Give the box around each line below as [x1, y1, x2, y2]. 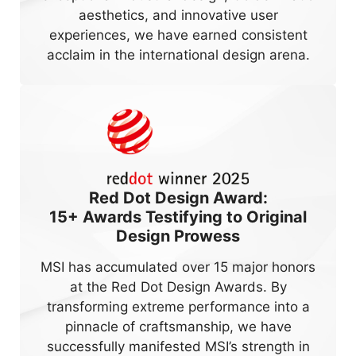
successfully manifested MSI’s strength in [46, 338, 310, 354]
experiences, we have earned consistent [48, 27, 308, 44]
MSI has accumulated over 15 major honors [41, 258, 315, 275]
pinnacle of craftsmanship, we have [64, 318, 292, 335]
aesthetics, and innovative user [78, 7, 278, 24]
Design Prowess [116, 226, 240, 246]
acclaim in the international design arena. [46, 47, 310, 64]
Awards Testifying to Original [79, 207, 307, 226]
